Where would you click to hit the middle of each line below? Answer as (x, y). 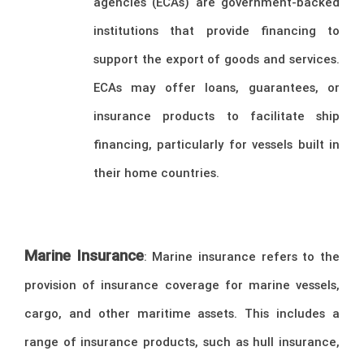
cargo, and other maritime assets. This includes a (182, 314)
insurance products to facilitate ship (217, 115)
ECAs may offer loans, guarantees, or (217, 87)
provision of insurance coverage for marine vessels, (182, 285)
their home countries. (156, 172)
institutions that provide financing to (217, 30)
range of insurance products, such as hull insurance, (182, 342)
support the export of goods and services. (217, 58)
